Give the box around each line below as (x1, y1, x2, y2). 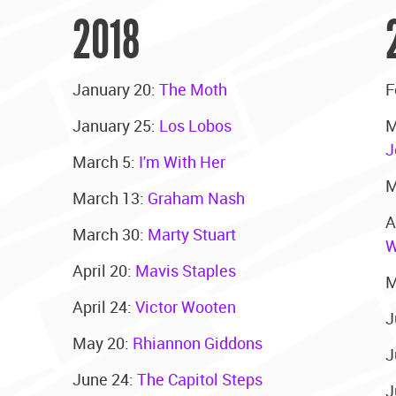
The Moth (159, 78, 228, 100)
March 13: (72, 187, 148, 209)
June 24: (72, 368, 138, 390)
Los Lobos (159, 114, 232, 136)
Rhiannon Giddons (133, 331, 263, 354)
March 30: (72, 223, 148, 245)
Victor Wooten (135, 295, 237, 317)
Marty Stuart (148, 223, 237, 245)
